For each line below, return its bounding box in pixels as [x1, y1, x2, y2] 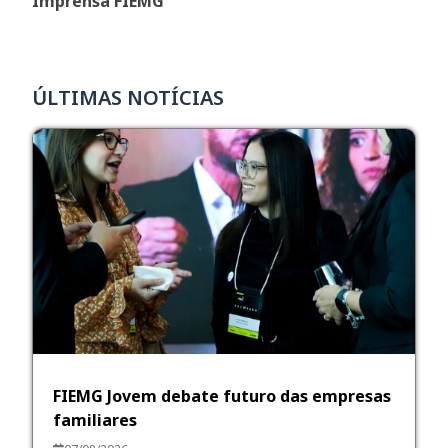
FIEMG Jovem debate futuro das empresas [53, 384, 392, 407]
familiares [53, 408, 138, 431]
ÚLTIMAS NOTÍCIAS [32, 83, 225, 111]
